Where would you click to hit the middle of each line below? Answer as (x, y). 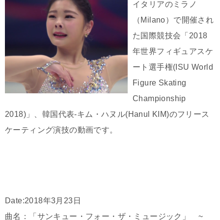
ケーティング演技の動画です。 (61, 130)
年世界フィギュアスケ (173, 52)
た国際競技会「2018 (170, 36)
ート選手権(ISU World (173, 67)
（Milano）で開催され (173, 20)
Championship (159, 99)
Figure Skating (160, 83)
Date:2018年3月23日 (43, 201)
